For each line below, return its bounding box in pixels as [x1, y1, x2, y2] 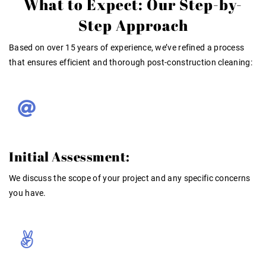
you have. [9, 188, 46, 198]
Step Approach [78, 15, 188, 35]
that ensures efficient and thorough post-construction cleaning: [9, 57, 252, 67]
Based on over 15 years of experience [9, 42, 151, 52]
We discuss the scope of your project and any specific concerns [9, 173, 251, 183]
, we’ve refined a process [151, 42, 245, 52]
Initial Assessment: [9, 147, 130, 165]
